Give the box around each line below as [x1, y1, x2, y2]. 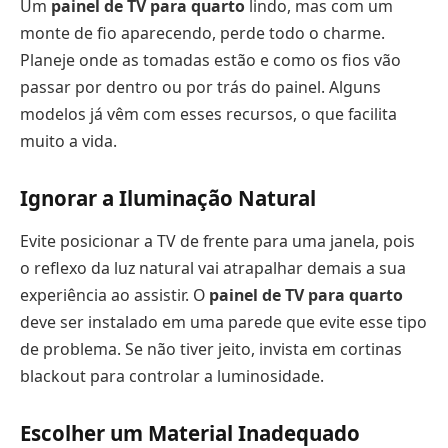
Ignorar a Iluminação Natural [20, 183, 316, 212]
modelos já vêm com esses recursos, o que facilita [20, 103, 397, 126]
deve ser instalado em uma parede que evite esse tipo [20, 311, 427, 334]
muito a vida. [20, 130, 117, 153]
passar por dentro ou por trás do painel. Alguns [20, 76, 381, 99]
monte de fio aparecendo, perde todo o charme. [20, 22, 385, 45]
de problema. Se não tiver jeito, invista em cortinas [20, 338, 402, 361]
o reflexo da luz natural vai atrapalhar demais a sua [20, 257, 406, 280]
